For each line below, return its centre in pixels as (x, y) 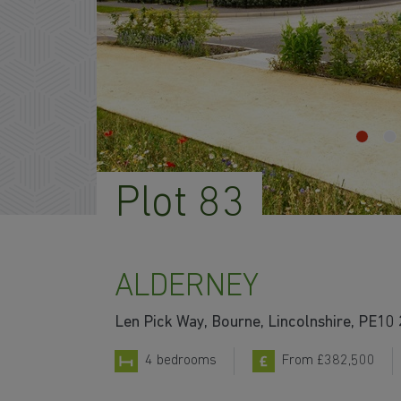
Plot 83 (179, 205)
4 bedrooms (180, 361)
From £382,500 (329, 361)
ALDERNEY (187, 287)
